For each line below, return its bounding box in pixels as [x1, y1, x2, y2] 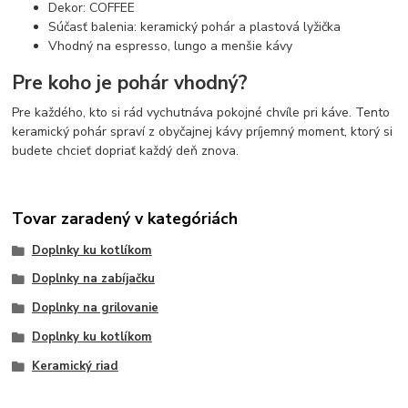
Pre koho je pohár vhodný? [12, 70, 249, 97]
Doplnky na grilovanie [31, 300, 158, 317]
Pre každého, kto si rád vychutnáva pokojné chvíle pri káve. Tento [12, 104, 391, 122]
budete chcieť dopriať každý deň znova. [12, 142, 240, 160]
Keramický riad [31, 357, 118, 374]
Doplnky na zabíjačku [31, 270, 155, 288]
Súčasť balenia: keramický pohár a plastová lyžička [48, 17, 342, 36]
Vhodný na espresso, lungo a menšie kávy [48, 36, 293, 55]
